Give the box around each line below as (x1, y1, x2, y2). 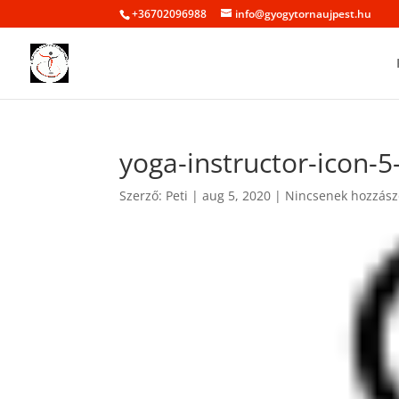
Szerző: (119, 187, 167, 204)
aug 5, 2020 (202, 187, 272, 204)
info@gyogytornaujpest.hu (235, 6, 372, 21)
